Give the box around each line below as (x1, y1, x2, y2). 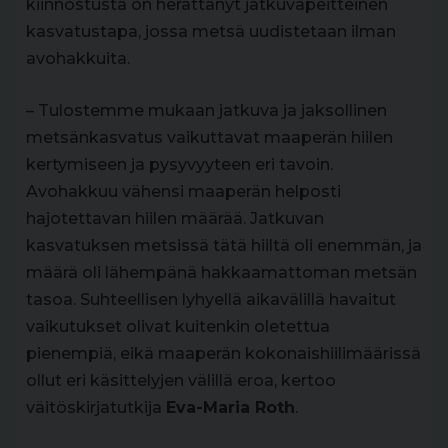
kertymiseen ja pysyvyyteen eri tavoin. (26, 155, 333, 174)
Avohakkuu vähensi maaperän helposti (26, 182, 341, 201)
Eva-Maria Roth (166, 398, 295, 417)
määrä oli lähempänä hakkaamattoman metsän (26, 263, 417, 282)
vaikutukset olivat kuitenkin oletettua (26, 317, 330, 336)
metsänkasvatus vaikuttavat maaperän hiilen (26, 128, 393, 147)
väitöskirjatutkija (26, 398, 166, 417)
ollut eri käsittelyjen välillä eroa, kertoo (26, 371, 336, 390)
